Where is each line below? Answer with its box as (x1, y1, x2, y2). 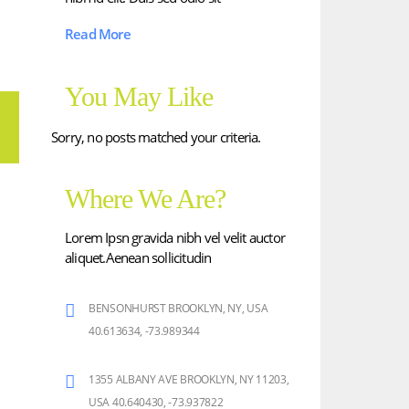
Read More (65, 24, 131, 43)
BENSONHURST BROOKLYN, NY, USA (89, 300, 268, 316)
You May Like (65, 81, 213, 111)
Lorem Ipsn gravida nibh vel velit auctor (65, 228, 285, 246)
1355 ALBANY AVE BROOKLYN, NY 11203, (89, 372, 289, 387)
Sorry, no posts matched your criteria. (51, 127, 261, 146)
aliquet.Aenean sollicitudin (65, 248, 212, 267)
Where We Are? (65, 184, 225, 214)
